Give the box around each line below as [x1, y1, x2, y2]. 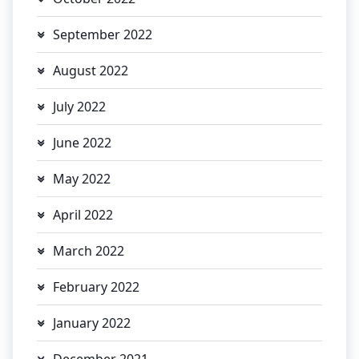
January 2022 [53, 313, 131, 332]
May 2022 [53, 169, 111, 188]
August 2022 [53, 61, 128, 79]
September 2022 [53, 25, 152, 43]
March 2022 [53, 241, 124, 260]
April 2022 [53, 205, 113, 224]
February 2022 [53, 277, 139, 296]
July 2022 [53, 97, 106, 115]
